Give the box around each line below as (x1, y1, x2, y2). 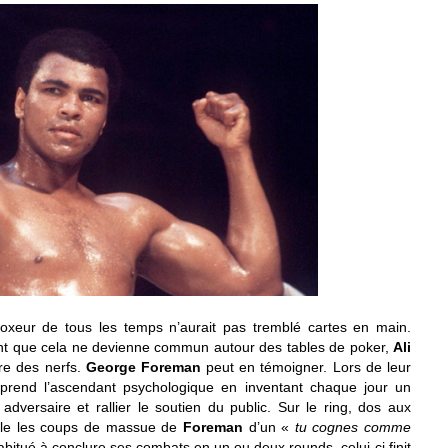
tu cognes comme (294, 419, 411, 435)
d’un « (242, 419, 295, 435)
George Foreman (85, 359, 201, 375)
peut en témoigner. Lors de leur (200, 359, 411, 375)
